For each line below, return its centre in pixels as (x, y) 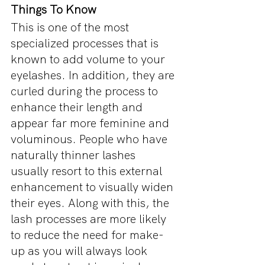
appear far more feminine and (91, 123)
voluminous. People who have (91, 139)
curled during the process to (86, 91)
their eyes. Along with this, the (91, 203)
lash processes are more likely (90, 219)
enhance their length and (78, 107)
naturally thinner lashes (75, 155)
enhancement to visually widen (93, 187)
